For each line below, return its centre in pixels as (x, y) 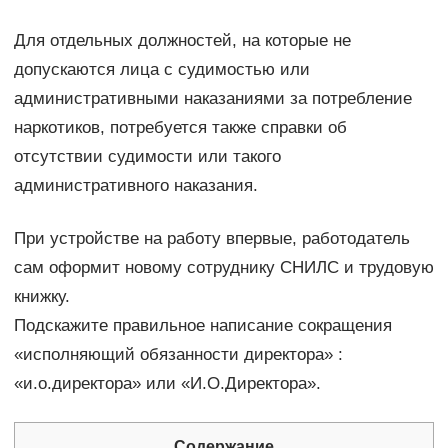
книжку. (41, 297)
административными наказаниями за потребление (212, 99)
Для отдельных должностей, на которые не (182, 41)
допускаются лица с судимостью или (161, 70)
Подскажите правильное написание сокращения (202, 326)
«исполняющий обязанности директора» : (178, 355)
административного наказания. (135, 186)
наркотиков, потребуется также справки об (180, 128)
